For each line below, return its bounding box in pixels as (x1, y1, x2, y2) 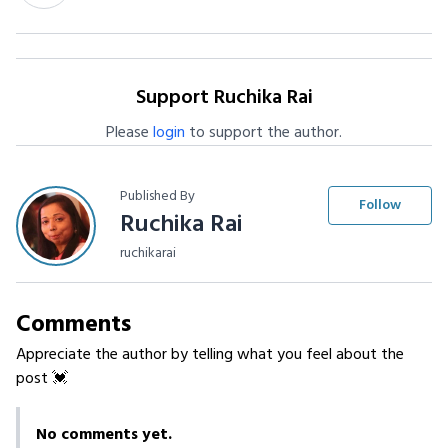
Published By (120, 185, 195, 208)
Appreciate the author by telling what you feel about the (16, 342, 404, 368)
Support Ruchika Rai (135, 82, 313, 114)
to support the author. (185, 120, 342, 146)
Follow (359, 194, 401, 217)
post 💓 (16, 366, 68, 392)
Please (106, 120, 153, 146)
